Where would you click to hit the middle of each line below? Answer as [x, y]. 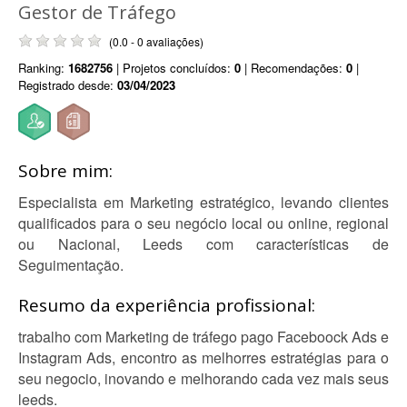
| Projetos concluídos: [174, 68]
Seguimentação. [71, 265]
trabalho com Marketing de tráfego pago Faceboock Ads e [203, 337]
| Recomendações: [293, 68]
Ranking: [43, 68]
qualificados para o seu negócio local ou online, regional [203, 223]
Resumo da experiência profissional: [167, 305]
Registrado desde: [68, 85]
